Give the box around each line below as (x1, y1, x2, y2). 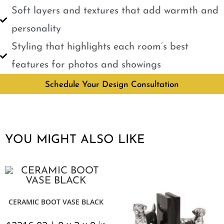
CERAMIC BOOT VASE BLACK (8, 197, 103, 207)
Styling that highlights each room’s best (11, 42, 188, 52)
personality (11, 24, 61, 34)
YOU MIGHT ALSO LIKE (5, 134, 145, 146)
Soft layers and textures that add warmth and (11, 6, 218, 16)
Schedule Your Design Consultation (45, 80, 179, 89)
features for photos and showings (11, 60, 161, 70)
